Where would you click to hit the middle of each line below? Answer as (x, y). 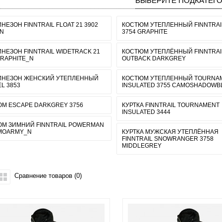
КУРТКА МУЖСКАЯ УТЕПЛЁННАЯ (170, 132)
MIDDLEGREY (142, 146)
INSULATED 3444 (146, 112)
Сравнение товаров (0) (48, 176)
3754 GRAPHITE (145, 32)
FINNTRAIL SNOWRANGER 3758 (168, 139)
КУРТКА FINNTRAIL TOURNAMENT (171, 105)
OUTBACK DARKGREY (154, 58)
